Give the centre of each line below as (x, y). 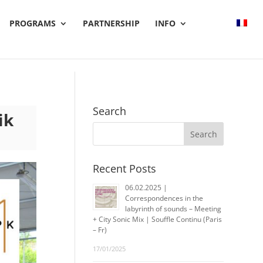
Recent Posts (125, 168)
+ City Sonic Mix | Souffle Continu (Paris (158, 219)
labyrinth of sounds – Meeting (173, 209)
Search (110, 111)
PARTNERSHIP (111, 23)
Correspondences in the (164, 198)
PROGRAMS (32, 23)
